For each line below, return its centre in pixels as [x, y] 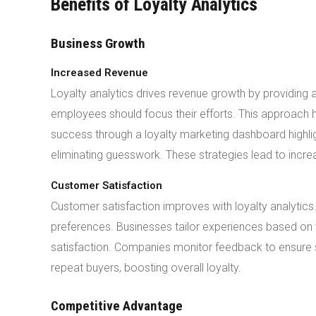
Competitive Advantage [117, 306]
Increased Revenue [99, 73]
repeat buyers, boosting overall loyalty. [146, 268]
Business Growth [98, 43]
